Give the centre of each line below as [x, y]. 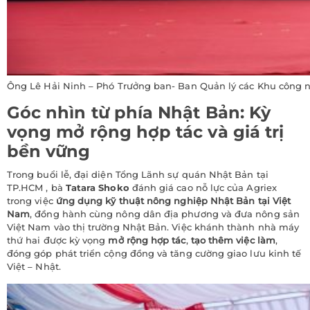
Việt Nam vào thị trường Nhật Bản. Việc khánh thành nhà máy [153, 227]
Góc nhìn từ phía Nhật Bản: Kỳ [139, 113]
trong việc [31, 201]
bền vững [49, 152]
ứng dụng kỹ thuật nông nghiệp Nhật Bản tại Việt [173, 201]
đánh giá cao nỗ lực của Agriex [203, 188]
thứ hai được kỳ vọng [58, 240]
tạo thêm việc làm [233, 240]
